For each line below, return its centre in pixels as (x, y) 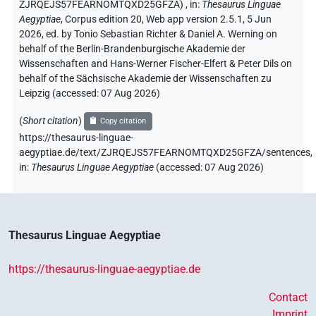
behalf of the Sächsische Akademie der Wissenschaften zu (145, 79)
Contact (288, 298)
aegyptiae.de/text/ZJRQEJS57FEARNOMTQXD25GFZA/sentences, (166, 153)
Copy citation (123, 121)
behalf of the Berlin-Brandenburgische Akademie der (132, 49)
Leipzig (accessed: (60, 94)
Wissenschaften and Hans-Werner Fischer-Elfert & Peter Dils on (156, 64)
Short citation (50, 121)
